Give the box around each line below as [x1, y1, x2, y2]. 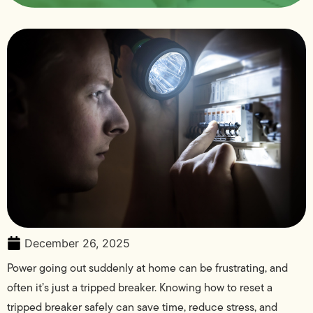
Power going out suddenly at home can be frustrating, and [7, 260, 288, 277]
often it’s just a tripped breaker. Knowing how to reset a [7, 279, 272, 296]
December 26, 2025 [24, 236, 130, 251]
